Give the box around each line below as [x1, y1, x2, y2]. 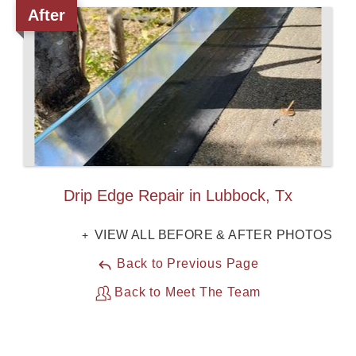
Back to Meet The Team [110, 285, 261, 300]
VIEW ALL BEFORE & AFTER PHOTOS [91, 228, 332, 242]
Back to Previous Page [113, 257, 259, 271]
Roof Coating [52, 51, 118, 64]
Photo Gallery [52, 87, 121, 101]
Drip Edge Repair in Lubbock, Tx [64, 187, 292, 205]
